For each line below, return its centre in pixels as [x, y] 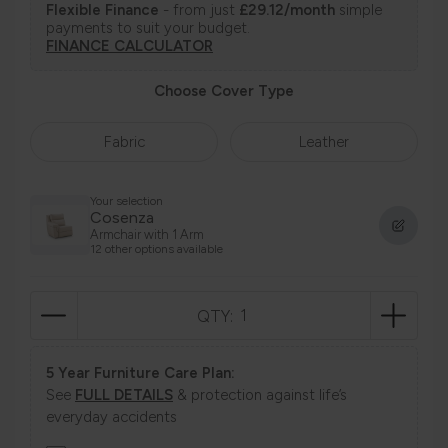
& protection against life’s [260, 395]
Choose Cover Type [224, 91]
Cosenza [122, 218]
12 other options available [156, 249]
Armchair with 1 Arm [147, 235]
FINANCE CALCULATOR [129, 46]
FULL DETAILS [124, 395]
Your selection [126, 201]
